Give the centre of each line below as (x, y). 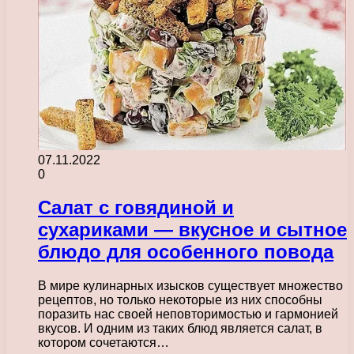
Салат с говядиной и (136, 208)
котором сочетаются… (104, 343)
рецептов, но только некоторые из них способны (180, 300)
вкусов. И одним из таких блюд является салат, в (180, 329)
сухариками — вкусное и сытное (192, 230)
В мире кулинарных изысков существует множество (190, 286)
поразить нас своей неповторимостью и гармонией (188, 314)
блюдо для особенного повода (186, 252)
